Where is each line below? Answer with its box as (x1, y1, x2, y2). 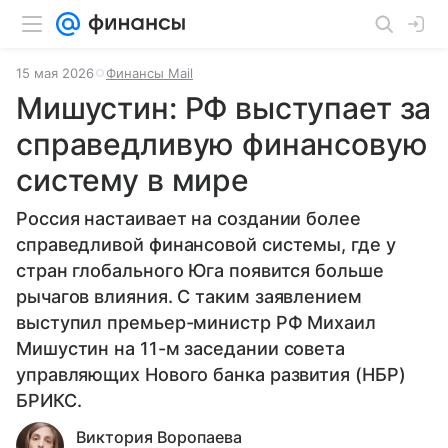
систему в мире (16, 162, 249, 198)
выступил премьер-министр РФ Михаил (16, 312, 376, 333)
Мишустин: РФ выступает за (16, 90, 432, 126)
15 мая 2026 (16, 65, 94, 81)
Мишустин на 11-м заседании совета (16, 338, 346, 359)
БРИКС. (16, 390, 82, 411)
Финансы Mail (106, 65, 193, 81)
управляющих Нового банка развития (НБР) (16, 364, 406, 385)
